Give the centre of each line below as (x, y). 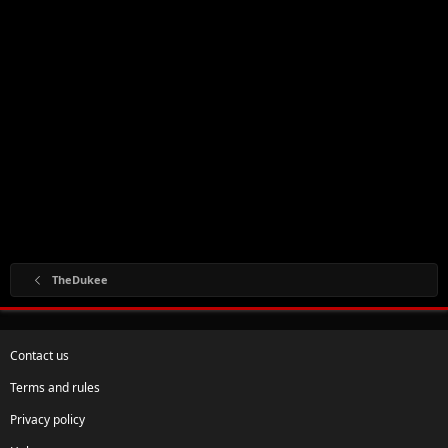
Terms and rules (55, 387)
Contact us (39, 355)
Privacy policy (47, 419)
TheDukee (79, 279)
